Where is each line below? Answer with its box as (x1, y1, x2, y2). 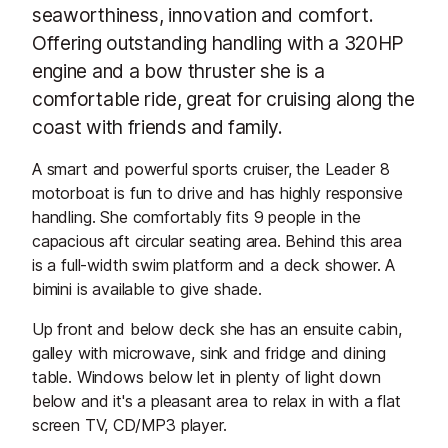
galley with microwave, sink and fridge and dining (32, 342, 386, 363)
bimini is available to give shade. (32, 278, 263, 299)
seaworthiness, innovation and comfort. (32, 2, 374, 27)
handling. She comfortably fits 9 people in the (32, 206, 361, 227)
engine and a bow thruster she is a (32, 58, 325, 83)
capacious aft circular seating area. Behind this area (32, 230, 402, 251)
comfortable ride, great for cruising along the (32, 86, 415, 111)
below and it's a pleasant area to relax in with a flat (32, 390, 401, 411)
